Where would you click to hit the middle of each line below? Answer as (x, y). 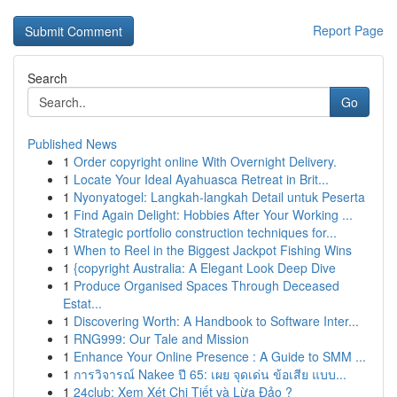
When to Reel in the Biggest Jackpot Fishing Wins (213, 250)
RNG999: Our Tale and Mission (161, 339)
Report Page (348, 30)
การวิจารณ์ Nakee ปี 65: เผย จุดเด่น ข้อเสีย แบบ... (210, 374)
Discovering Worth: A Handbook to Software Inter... (216, 321)
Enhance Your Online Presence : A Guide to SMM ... (220, 356)
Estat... (82, 303)
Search (47, 78)
